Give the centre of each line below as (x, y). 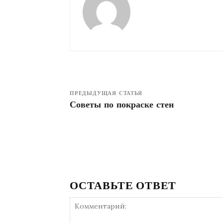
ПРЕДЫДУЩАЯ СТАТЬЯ (106, 94)
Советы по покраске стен (122, 106)
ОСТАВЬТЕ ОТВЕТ (123, 186)
